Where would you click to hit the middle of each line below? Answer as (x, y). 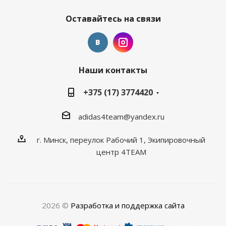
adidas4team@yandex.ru (121, 116)
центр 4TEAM (121, 152)
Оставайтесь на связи (113, 19)
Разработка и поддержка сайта (127, 205)
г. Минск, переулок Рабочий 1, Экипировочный (121, 139)
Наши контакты (113, 70)
